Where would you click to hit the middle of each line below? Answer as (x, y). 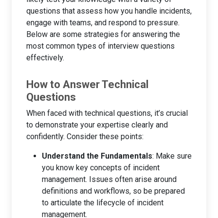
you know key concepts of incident (101, 167)
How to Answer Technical (87, 84)
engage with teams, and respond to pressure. (103, 22)
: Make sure (172, 156)
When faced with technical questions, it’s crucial (107, 113)
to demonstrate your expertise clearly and (97, 125)
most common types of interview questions (100, 46)
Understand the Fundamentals (97, 156)
